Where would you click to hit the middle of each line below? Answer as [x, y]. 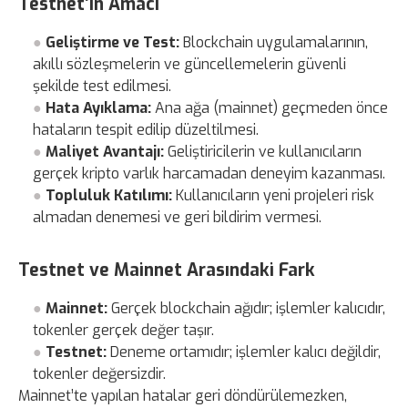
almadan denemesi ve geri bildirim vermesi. [178, 217]
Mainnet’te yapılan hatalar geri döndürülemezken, [183, 395]
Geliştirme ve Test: [113, 42]
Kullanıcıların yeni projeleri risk [274, 195]
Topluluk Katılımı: [109, 195]
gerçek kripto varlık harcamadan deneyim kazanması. [209, 173]
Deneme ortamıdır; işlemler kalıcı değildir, [244, 352]
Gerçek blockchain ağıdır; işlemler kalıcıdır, [247, 308]
